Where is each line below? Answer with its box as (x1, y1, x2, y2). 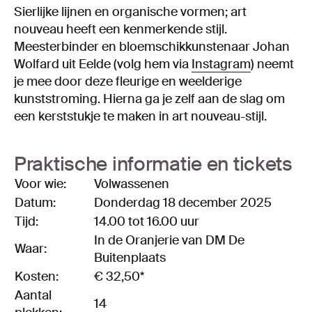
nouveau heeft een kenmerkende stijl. (14, 21, 227, 38)
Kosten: (15, 268, 58, 286)
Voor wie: (15, 175, 66, 193)
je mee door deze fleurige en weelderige (14, 73, 242, 91)
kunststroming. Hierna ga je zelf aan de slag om (14, 91, 285, 108)
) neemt (251, 56, 294, 73)
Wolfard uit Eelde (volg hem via (14, 56, 192, 73)
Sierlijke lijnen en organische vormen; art (14, 3, 247, 21)
